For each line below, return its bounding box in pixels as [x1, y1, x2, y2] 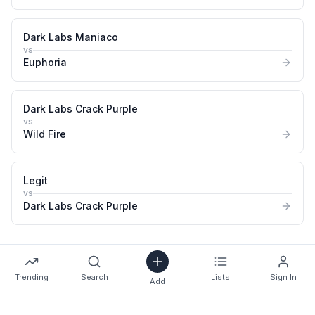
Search [80, 272, 108, 282]
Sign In [270, 272, 297, 282]
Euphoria [23, 56, 67, 68]
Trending [14, 272, 49, 282]
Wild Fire [23, 128, 66, 140]
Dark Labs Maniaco [23, 31, 118, 43]
